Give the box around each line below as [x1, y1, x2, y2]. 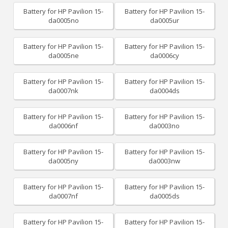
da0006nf [49, 121, 78, 130]
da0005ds [149, 191, 180, 201]
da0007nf [49, 191, 78, 201]
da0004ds [149, 86, 180, 95]
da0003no [149, 121, 180, 130]
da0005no [48, 16, 79, 25]
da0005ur [150, 16, 179, 25]
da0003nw [149, 156, 181, 165]
